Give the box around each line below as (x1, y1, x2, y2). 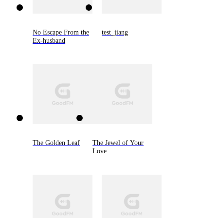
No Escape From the (33, 28, 90, 36)
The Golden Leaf (33, 139, 80, 147)
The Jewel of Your (92, 139, 144, 147)
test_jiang (102, 28, 128, 36)
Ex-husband (33, 36, 66, 44)
